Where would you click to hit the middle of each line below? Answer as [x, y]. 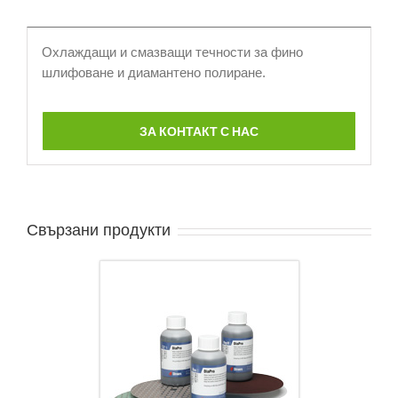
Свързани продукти [99, 231]
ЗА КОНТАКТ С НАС [199, 131]
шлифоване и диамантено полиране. [153, 72]
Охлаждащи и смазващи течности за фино [172, 52]
